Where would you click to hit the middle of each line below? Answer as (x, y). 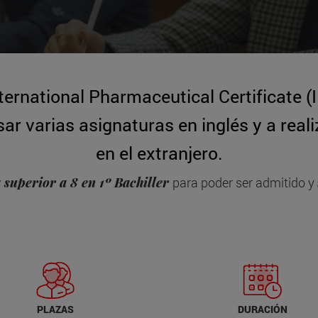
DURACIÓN (263, 309)
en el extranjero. (159, 153)
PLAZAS (55, 309)
